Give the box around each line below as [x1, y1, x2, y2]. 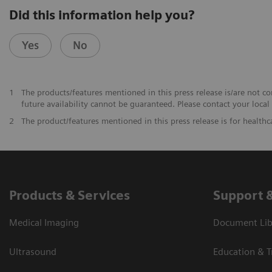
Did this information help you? [9, 7, 194, 22]
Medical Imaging [9, 216, 79, 228]
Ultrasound [9, 245, 56, 257]
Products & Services [9, 187, 130, 203]
